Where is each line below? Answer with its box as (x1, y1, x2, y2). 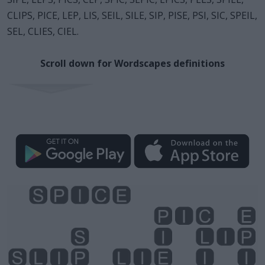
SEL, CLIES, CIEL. (7, 24, 79, 38)
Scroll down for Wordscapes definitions (40, 56, 225, 70)
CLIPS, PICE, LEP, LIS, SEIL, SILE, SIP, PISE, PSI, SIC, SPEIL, (7, 8, 257, 22)
